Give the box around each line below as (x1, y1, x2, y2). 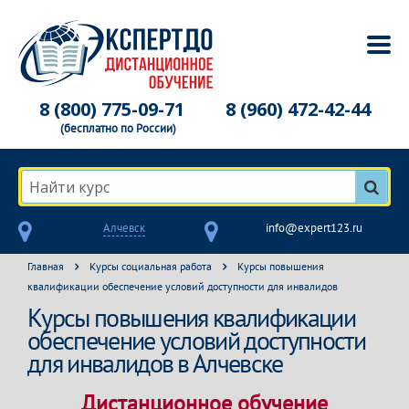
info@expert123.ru (266, 220, 363, 236)
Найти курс (29, 176, 110, 197)
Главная (27, 259, 64, 273)
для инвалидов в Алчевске (27, 346, 283, 380)
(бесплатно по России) (60, 121, 176, 136)
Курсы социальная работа (89, 259, 212, 273)
